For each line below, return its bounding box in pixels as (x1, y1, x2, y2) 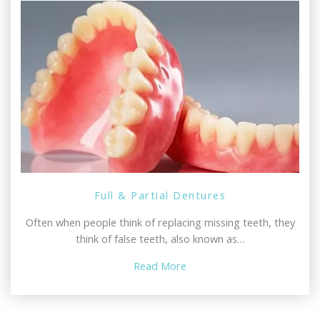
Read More (134, 258, 186, 273)
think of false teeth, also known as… (75, 231, 245, 246)
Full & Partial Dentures (94, 188, 226, 203)
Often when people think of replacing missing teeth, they (25, 215, 295, 230)
